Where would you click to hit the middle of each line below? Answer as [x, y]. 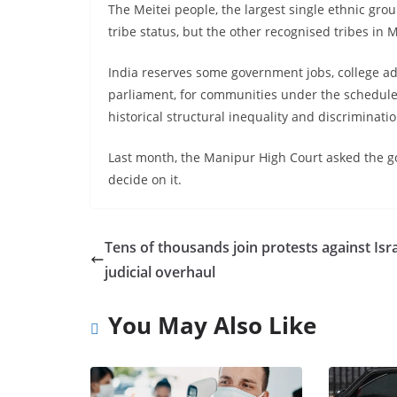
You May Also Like [212, 326]
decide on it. [145, 180]
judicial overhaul [160, 272]
